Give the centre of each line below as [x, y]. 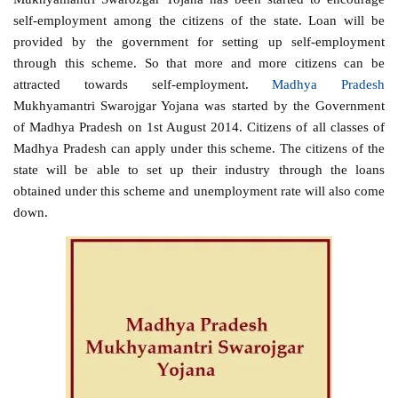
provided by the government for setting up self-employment [199, 41]
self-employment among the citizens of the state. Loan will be [199, 20]
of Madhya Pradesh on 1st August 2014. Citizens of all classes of [199, 126]
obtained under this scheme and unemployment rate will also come [199, 190]
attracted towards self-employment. [143, 84]
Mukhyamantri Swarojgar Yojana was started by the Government [199, 105]
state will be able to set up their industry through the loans [199, 169]
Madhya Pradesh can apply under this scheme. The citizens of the [199, 147]
